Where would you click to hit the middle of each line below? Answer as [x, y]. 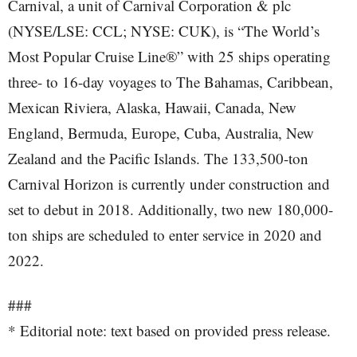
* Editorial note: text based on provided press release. [169, 330]
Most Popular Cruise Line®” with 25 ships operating [169, 56]
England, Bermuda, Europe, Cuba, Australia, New [161, 133]
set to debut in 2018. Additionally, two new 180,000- [171, 209]
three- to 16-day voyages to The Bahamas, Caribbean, [171, 82]
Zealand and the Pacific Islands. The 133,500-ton [158, 158]
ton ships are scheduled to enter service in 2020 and [165, 235]
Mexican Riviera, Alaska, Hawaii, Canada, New [152, 107]
